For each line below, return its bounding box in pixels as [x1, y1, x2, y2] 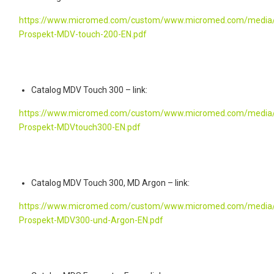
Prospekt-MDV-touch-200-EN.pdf [19, 29, 147, 39]
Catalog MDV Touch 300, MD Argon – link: [31, 177, 190, 188]
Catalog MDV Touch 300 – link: [31, 84, 147, 95]
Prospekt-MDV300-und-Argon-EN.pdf [19, 215, 163, 225]
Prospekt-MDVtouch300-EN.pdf [19, 122, 141, 132]
